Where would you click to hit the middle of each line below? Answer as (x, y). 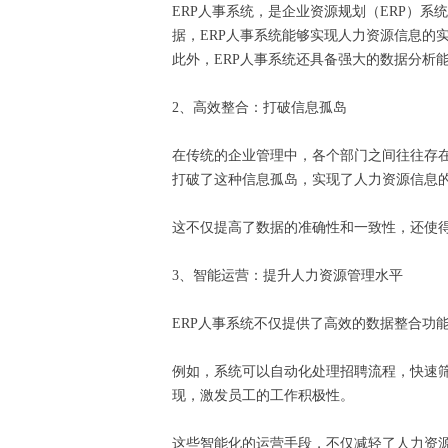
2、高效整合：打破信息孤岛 (263, 107)
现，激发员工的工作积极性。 (267, 395)
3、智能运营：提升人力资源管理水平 (291, 275)
